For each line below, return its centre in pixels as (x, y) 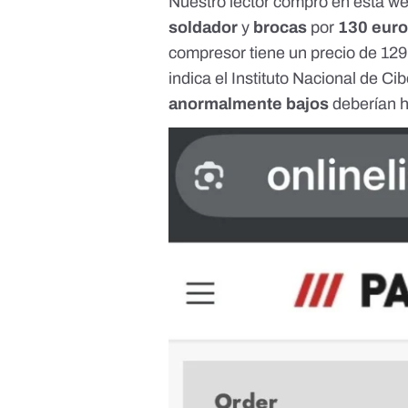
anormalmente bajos (249, 104)
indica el (200, 79)
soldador (204, 28)
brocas (280, 28)
